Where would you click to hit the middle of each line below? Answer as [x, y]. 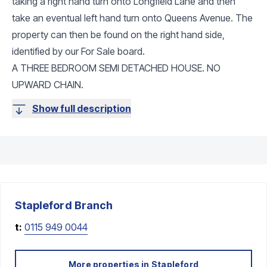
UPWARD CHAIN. [48, 84]
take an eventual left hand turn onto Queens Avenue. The [132, 18]
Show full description [82, 108]
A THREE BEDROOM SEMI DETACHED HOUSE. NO [116, 68]
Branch [92, 205]
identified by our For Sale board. [78, 51]
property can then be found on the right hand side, [118, 34]
